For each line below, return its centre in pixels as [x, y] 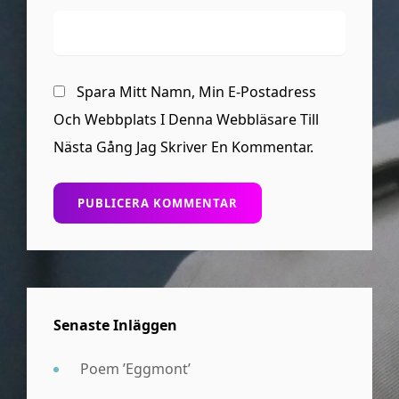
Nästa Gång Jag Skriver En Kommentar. [183, 147]
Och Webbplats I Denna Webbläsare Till [186, 120]
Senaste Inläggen [115, 326]
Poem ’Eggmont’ [135, 369]
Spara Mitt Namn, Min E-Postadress [196, 92]
